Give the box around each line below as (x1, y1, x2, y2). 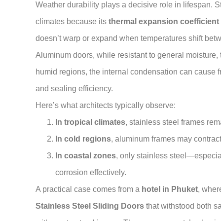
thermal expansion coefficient (109, 17, 219, 26)
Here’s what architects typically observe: (36, 101, 176, 110)
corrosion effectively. (55, 168, 126, 177)
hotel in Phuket (142, 185, 198, 194)
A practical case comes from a (36, 185, 142, 194)
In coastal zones (55, 151, 116, 160)
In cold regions (55, 135, 111, 144)
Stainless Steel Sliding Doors (36, 202, 144, 211)
